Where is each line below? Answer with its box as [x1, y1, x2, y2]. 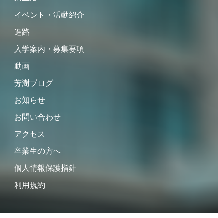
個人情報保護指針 [14, 162, 76, 173]
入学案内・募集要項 [14, 43, 84, 54]
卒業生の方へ [14, 145, 61, 156]
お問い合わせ [14, 111, 61, 122]
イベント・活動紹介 [14, 9, 84, 20]
